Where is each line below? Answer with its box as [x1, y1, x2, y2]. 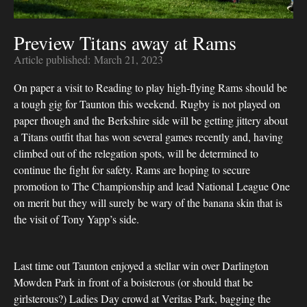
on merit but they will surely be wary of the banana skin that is [14, 195, 282, 210]
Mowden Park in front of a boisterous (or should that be [14, 275, 253, 289]
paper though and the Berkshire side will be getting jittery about [14, 113, 288, 127]
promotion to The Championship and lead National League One [14, 179, 290, 193]
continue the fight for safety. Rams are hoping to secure [14, 162, 250, 177]
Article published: [14, 52, 90, 66]
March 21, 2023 [94, 52, 163, 66]
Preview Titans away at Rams [14, 29, 236, 56]
